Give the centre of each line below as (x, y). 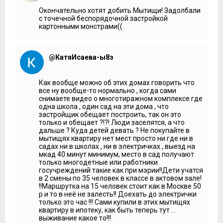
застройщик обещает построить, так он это (110, 114)
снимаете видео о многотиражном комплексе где (121, 98)
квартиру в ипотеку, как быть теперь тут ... (107, 210)
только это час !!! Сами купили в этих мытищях (114, 202)
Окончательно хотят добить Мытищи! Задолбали (120, 10)
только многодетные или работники (98, 162)
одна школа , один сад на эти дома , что (104, 106)
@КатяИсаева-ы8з (81, 57)
